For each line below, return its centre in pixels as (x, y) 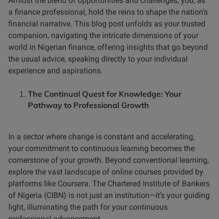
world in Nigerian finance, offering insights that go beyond (108, 47)
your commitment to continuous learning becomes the (101, 148)
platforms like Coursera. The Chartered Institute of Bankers (109, 183)
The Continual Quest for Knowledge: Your (105, 94)
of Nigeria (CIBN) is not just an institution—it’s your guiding (109, 195)
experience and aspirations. (55, 70)
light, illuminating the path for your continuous (88, 207)
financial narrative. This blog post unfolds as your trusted (107, 23)
